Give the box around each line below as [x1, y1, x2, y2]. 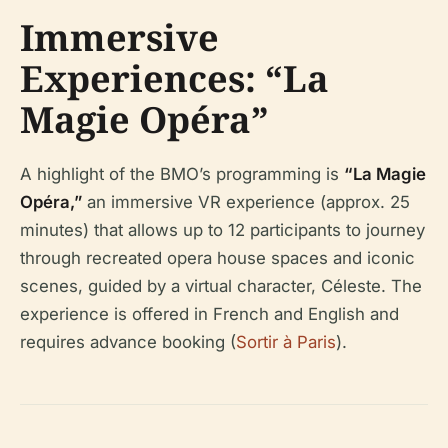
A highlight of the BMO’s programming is [20, 164, 344, 185]
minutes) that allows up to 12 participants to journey [20, 220, 425, 241]
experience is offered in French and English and [20, 304, 399, 325]
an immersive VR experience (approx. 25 [82, 192, 410, 213]
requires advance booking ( [20, 332, 236, 353]
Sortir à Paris [236, 332, 336, 353]
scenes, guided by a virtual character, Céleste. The [20, 276, 422, 297]
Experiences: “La [20, 54, 329, 104]
